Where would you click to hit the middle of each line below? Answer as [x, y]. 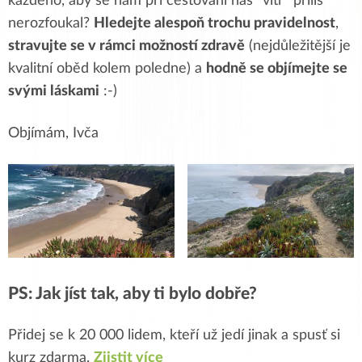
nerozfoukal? [51, 24]
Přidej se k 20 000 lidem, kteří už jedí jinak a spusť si [174, 336]
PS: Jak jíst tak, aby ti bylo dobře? [133, 294]
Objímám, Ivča [53, 134]
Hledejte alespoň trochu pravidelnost [215, 24]
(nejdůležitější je [298, 46]
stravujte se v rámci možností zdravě [126, 46]
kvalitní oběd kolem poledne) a [107, 69]
